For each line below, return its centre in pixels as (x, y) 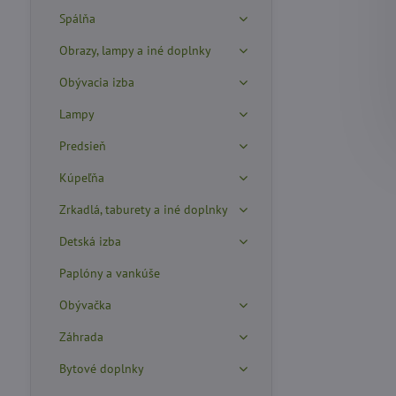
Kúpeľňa (81, 178)
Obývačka (85, 305)
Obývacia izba (96, 82)
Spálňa (77, 19)
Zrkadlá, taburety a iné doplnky (143, 209)
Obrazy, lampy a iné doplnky (135, 50)
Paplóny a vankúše (109, 273)
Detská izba (90, 241)
